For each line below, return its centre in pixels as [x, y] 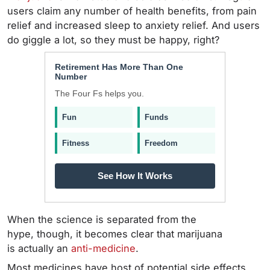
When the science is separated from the [102, 219]
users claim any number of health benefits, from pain [132, 11]
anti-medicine [103, 248]
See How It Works [135, 176]
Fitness [76, 143]
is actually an [39, 248]
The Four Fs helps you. [99, 93]
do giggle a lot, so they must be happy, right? [115, 40]
